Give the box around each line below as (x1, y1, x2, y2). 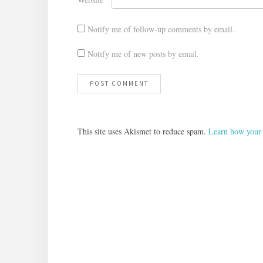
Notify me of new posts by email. (87, 48, 199, 59)
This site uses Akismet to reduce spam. (77, 125, 208, 137)
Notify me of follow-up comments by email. (87, 23, 235, 35)
